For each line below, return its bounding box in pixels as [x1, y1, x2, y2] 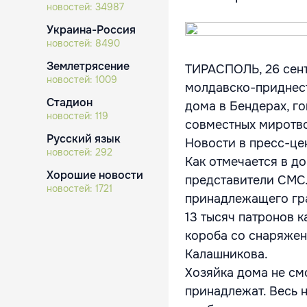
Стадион [47, 95, 93, 110]
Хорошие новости [47, 168, 143, 182]
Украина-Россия [47, 23, 136, 37]
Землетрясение [47, 59, 130, 73]
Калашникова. [185, 247, 268, 262]
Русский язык [47, 132, 121, 146]
